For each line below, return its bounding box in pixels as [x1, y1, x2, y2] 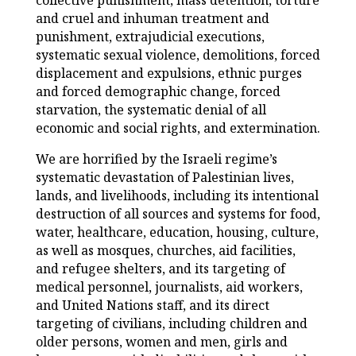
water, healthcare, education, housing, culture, [35, 223, 319, 242]
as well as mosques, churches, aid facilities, [35, 242, 296, 260]
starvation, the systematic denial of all [35, 101, 266, 119]
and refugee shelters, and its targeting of [35, 260, 285, 278]
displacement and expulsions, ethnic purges [35, 64, 302, 83]
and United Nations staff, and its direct [35, 296, 269, 315]
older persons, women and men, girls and [35, 333, 288, 351]
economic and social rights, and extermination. [35, 119, 320, 137]
